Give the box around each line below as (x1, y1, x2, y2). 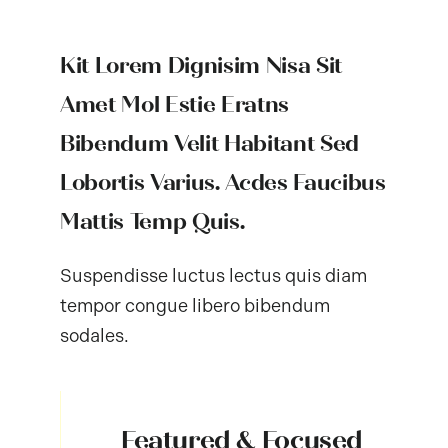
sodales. (59, 325, 129, 348)
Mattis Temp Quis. (59, 208, 245, 236)
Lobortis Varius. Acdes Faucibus (59, 169, 386, 197)
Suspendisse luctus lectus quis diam (59, 265, 367, 288)
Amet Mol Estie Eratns (59, 91, 290, 119)
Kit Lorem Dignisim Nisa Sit (59, 52, 343, 80)
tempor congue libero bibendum (59, 295, 330, 318)
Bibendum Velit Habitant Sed (59, 130, 360, 158)
